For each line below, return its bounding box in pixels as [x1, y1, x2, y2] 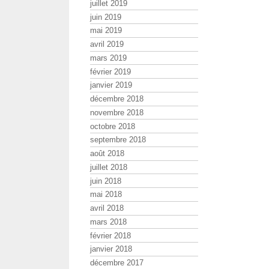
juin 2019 [90, 12, 121, 22]
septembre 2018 [90, 135, 146, 145]
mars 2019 [90, 53, 127, 62]
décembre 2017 [90, 258, 144, 268]
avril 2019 [90, 40, 124, 49]
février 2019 [90, 67, 131, 76]
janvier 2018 [90, 244, 132, 254]
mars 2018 [90, 217, 127, 226]
